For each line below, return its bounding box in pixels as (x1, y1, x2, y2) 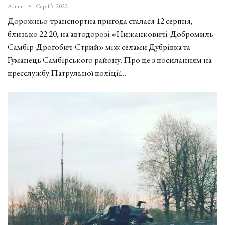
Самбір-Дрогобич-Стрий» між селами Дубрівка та (8, 41, 190, 52)
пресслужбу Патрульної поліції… (8, 67, 126, 78)
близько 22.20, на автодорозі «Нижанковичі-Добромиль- (8, 28, 216, 39)
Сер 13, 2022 (36, 2, 68, 10)
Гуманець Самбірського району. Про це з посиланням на (8, 54, 212, 65)
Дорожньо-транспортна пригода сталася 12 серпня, (8, 15, 193, 26)
